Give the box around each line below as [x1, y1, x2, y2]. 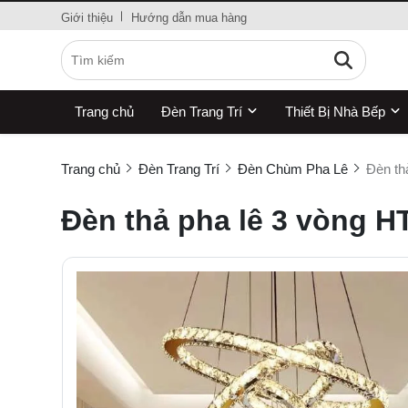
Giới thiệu [61, 11, 113, 25]
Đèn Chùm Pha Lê [238, 161, 348, 177]
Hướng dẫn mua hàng [131, 11, 247, 25]
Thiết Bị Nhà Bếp [285, 104, 385, 119]
